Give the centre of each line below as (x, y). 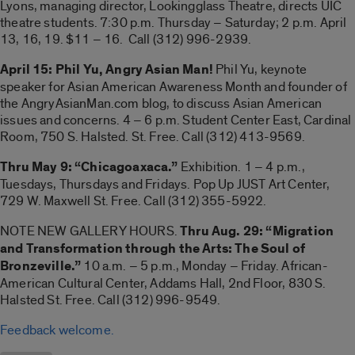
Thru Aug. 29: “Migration (256, 231)
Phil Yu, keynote (260, 69)
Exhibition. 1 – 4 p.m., (241, 166)
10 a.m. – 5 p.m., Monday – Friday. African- (204, 265)
